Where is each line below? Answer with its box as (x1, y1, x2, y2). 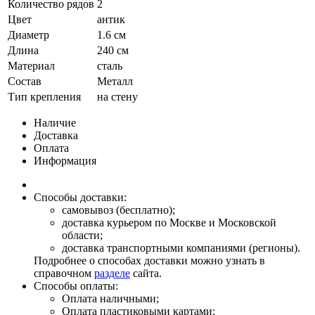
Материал (8, 60, 55, 72)
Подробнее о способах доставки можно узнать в (34, 255, 265, 267)
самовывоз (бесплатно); (62, 204, 175, 217)
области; (62, 229, 103, 242)
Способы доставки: (34, 191, 127, 204)
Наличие (34, 117, 76, 129)
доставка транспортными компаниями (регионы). (62, 242, 300, 255)
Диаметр (8, 29, 49, 41)
